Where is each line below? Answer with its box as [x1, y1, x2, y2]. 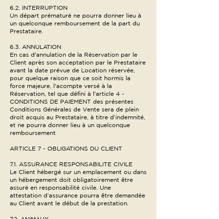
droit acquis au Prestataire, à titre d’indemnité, [10, 114, 145, 120]
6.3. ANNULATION [10, 44, 61, 50]
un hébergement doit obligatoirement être [10, 176, 133, 183]
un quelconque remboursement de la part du [10, 20, 140, 26]
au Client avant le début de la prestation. [10, 200, 129, 206]
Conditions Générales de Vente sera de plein [10, 106, 139, 112]
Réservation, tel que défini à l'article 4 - [10, 90, 124, 97]
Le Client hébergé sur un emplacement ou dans [10, 169, 147, 175]
